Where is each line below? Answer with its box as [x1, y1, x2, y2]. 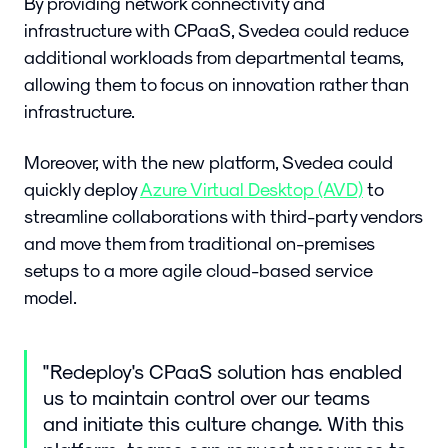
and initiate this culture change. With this [43, 411, 405, 436]
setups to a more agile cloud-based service [24, 259, 373, 281]
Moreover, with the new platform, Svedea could [24, 151, 393, 173]
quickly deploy [24, 178, 140, 200]
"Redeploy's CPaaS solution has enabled [43, 359, 403, 384]
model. [24, 286, 77, 308]
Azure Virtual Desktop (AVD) [140, 178, 363, 200]
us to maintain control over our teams [43, 385, 371, 410]
